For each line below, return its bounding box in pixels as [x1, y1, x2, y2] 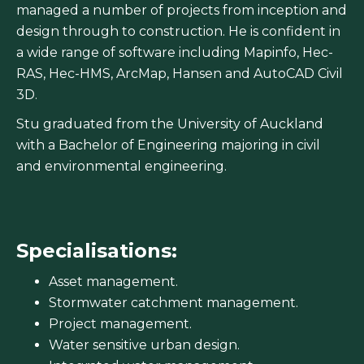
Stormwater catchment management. [49, 295, 298, 311]
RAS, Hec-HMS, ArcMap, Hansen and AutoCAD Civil [16, 66, 343, 82]
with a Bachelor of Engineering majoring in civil [16, 137, 320, 154]
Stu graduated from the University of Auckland [16, 116, 323, 132]
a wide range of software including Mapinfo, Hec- [16, 45, 333, 61]
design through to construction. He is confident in [16, 24, 340, 40]
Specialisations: [16, 239, 177, 263]
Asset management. [49, 274, 178, 290]
